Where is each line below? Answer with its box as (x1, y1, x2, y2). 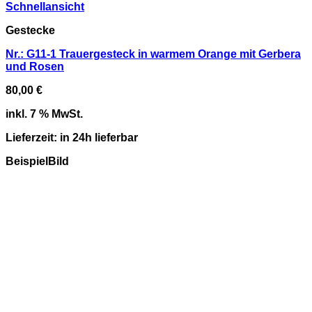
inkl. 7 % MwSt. (6, 108, 83, 120)
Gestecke (6, 24, 55, 36)
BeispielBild (6, 155, 69, 167)
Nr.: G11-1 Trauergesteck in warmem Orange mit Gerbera (6, 48, 301, 60)
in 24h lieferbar (60, 132, 138, 143)
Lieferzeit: (6, 132, 60, 143)
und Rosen (6, 61, 64, 72)
